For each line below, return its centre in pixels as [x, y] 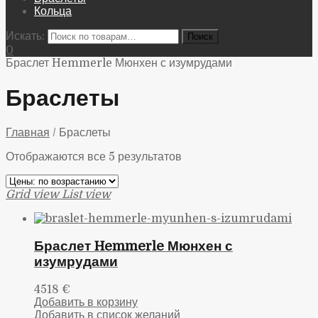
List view [86, 195]
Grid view [32, 195]
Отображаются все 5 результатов [94, 157]
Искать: [25, 37]
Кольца [53, 12]
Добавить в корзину [86, 302]
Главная [28, 133]
